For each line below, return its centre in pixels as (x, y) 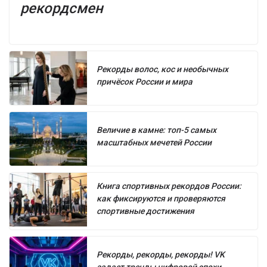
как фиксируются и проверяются (161, 198)
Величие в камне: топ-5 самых (156, 130)
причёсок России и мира (145, 81)
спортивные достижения (145, 211)
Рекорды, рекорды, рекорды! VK (161, 254)
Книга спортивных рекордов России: (169, 186)
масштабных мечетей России (154, 142)
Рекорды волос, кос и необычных (162, 69)
